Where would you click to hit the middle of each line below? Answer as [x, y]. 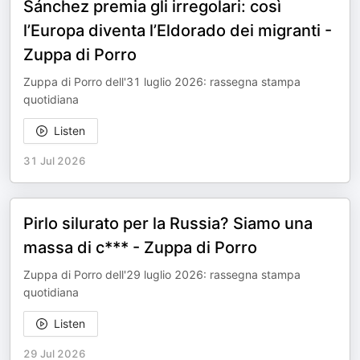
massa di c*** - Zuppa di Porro [140, 247]
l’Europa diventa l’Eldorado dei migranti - [178, 31]
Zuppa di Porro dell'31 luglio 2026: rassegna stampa [162, 82]
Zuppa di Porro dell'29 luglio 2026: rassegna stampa [162, 274]
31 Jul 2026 [55, 161]
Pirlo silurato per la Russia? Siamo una [168, 223]
